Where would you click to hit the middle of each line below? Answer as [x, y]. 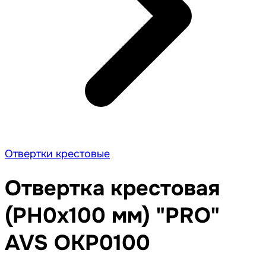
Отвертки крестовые [57, 154]
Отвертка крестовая [113, 189]
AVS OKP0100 [77, 243]
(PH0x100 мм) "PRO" [112, 216]
